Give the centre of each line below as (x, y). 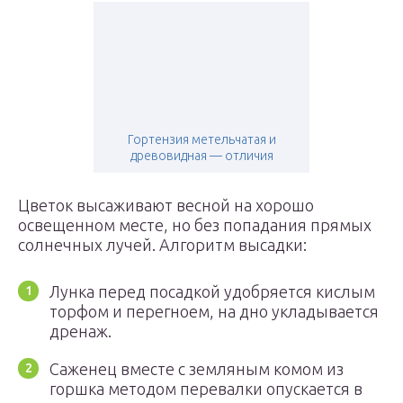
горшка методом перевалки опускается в (206, 389)
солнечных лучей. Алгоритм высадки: (162, 245)
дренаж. (81, 331)
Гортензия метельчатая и (201, 139)
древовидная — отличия (201, 156)
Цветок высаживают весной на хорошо (166, 205)
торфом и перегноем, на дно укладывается (214, 311)
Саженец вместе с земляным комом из (197, 369)
